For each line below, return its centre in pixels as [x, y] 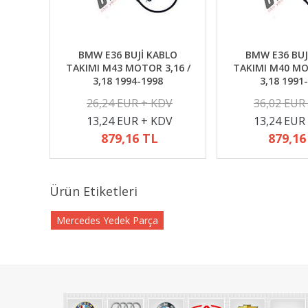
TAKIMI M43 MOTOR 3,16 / [128, 68]
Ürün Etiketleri [93, 191]
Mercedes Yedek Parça [107, 220]
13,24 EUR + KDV [130, 121]
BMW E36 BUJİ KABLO [128, 55]
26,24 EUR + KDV [130, 103]
